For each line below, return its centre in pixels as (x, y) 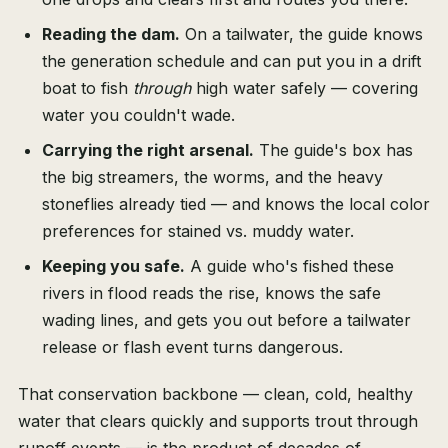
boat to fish (87, 88)
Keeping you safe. (113, 266)
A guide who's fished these (289, 266)
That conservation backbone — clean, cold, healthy (215, 394)
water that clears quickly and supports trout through (218, 421)
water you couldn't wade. (138, 115)
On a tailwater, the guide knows (301, 34)
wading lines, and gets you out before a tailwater (226, 320)
